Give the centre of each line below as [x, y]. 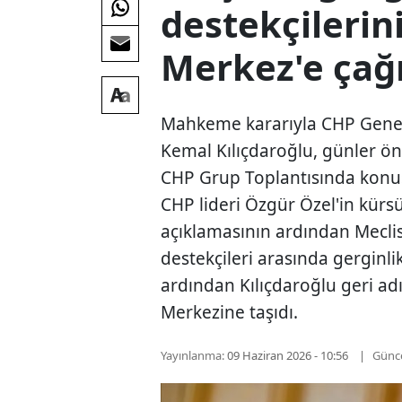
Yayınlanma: [193, 355]
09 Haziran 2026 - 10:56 [288, 355]
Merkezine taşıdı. [230, 312]
